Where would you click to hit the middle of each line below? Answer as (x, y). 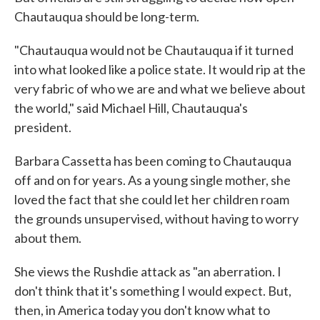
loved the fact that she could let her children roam (152, 199)
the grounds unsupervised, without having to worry (156, 219)
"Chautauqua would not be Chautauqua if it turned (154, 50)
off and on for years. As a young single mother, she (152, 180)
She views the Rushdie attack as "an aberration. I (148, 271)
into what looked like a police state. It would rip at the (160, 69)
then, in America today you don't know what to (142, 310)
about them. (48, 238)
